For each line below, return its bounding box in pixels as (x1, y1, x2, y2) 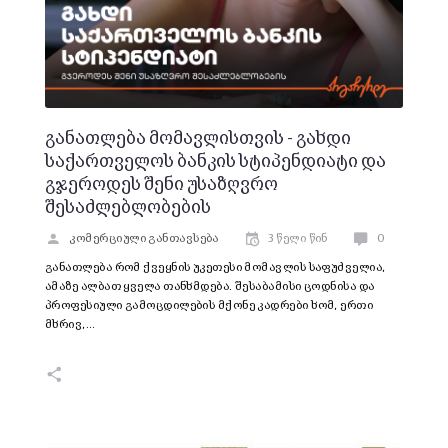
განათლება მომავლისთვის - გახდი (45, 130, 351, 149)
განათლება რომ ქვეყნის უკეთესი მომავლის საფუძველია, (45, 262, 386, 275)
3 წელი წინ (268, 233, 328, 246)
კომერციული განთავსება (69, 233, 219, 246)
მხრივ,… (45, 319, 96, 332)
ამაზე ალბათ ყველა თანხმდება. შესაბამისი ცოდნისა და (45, 281, 375, 294)
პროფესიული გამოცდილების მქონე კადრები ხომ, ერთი (45, 300, 374, 313)
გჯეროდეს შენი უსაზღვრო (45, 176, 278, 195)
